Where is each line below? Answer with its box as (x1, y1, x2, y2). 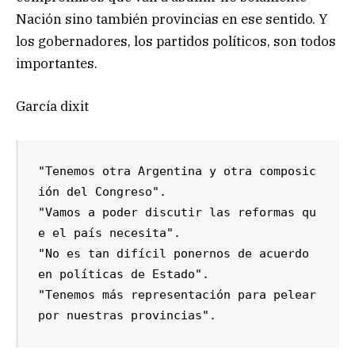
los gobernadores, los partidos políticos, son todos (16, 32, 336, 51)
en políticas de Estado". (38, 267, 210, 282)
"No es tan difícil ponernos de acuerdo (38, 246, 310, 261)
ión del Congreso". (38, 185, 167, 200)
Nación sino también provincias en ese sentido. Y (16, 10, 327, 29)
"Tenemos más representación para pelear (38, 288, 317, 303)
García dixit (16, 97, 89, 116)
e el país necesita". (38, 226, 181, 241)
